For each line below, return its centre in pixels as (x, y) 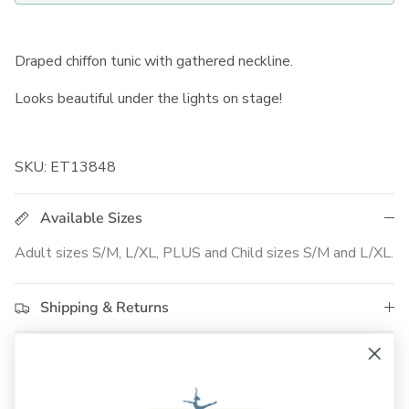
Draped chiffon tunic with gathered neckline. (154, 62)
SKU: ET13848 (65, 168)
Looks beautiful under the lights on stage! (148, 99)
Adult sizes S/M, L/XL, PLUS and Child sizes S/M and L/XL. (204, 253)
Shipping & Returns (105, 308)
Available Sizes (91, 219)
